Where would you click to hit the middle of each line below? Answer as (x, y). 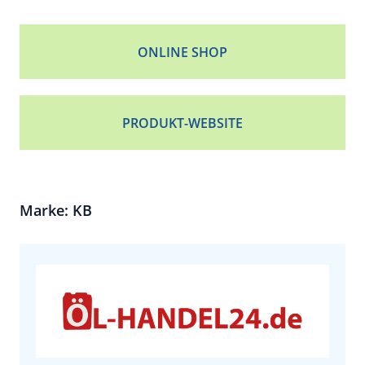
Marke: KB (56, 210)
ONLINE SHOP (182, 52)
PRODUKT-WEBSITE (182, 123)
